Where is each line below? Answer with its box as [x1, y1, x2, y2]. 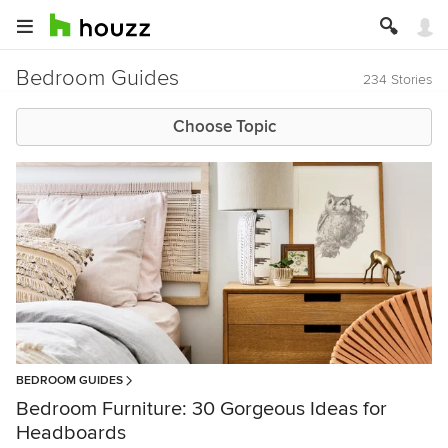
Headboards [16, 421, 126, 446]
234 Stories [363, 71, 432, 88]
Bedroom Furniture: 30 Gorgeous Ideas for [16, 397, 387, 422]
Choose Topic [172, 116, 276, 137]
